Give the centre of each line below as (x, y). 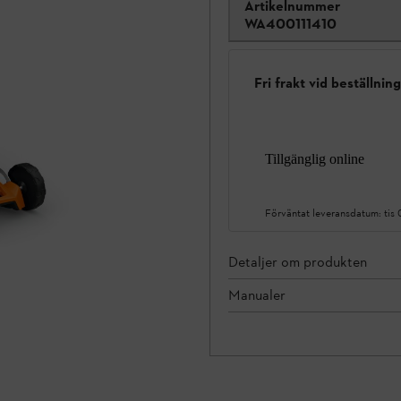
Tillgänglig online (315, 158)
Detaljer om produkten (298, 261)
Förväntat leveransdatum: (324, 213)
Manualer (257, 294)
